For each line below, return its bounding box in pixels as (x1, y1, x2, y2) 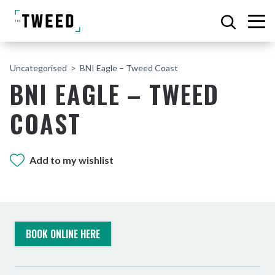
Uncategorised (10, 63, 67, 73)
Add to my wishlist (29, 154, 114, 166)
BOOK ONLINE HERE (26, 227, 100, 241)
